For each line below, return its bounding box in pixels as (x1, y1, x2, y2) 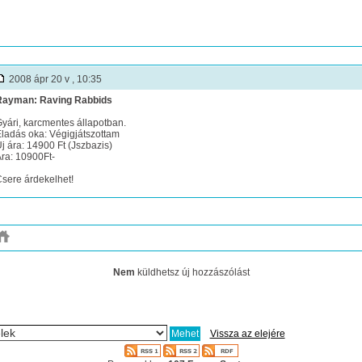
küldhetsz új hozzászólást (134, 267, 250, 278)
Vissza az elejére (209, 328, 285, 339)
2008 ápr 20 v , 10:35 (6, 74, 102, 85)
